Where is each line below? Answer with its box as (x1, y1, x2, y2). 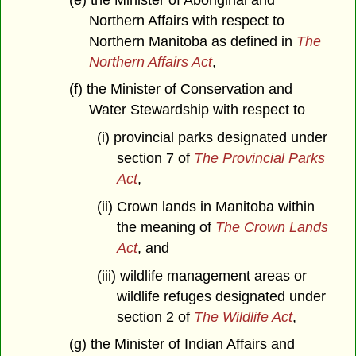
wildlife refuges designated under (116, 288, 326, 304)
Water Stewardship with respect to (88, 102, 305, 118)
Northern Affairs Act (88, 53, 212, 70)
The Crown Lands (215, 219, 328, 235)
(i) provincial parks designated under (97, 130, 328, 146)
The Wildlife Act (193, 308, 292, 325)
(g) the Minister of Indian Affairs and (68, 336, 295, 353)
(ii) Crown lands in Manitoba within (97, 198, 315, 215)
